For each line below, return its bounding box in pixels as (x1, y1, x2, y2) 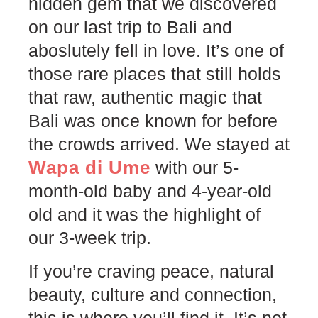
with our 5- (150, 157, 238, 177)
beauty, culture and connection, (28, 285, 277, 305)
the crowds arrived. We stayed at (28, 133, 290, 154)
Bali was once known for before (28, 110, 278, 131)
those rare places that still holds (28, 63, 281, 84)
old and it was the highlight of (28, 204, 261, 224)
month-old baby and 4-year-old (28, 180, 272, 201)
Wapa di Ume (28, 156, 150, 178)
